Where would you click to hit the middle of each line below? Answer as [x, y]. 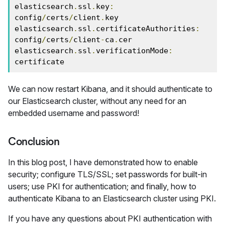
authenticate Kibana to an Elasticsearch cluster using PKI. [112, 198]
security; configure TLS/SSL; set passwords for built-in [107, 174]
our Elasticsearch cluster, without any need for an [97, 101]
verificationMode [132, 51]
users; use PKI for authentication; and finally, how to [102, 186]
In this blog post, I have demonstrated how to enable [103, 162]
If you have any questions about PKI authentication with [110, 218]
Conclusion [34, 141]
